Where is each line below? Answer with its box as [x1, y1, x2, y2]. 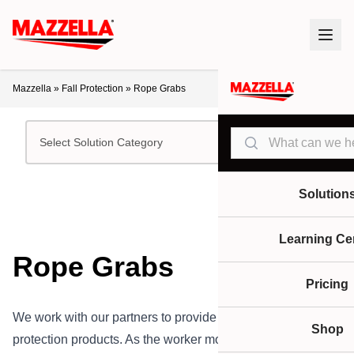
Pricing [306, 277, 348, 291]
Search [230, 129, 270, 142]
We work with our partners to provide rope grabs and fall [13, 311, 324, 324]
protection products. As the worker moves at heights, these [13, 333, 337, 346]
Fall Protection [62, 83, 123, 94]
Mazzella [13, 83, 51, 94]
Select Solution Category [40, 136, 163, 149]
